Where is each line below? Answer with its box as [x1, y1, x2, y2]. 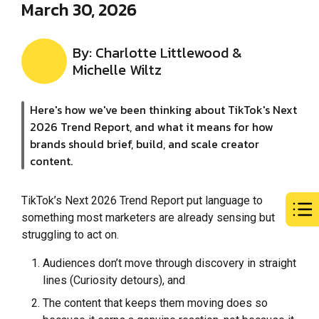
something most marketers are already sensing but [21, 211, 275, 225]
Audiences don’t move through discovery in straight [43, 256, 296, 271]
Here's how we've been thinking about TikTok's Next [30, 101, 297, 119]
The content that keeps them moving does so [43, 296, 268, 310]
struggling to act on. [21, 228, 119, 242]
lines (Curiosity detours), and [43, 273, 185, 288]
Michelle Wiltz [73, 59, 162, 81]
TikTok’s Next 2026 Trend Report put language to [21, 194, 263, 208]
